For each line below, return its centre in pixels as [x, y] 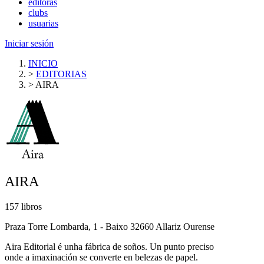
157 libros [23, 206]
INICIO [43, 63]
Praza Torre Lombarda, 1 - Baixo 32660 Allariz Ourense [110, 226]
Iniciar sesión [29, 43]
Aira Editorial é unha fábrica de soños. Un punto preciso [109, 246]
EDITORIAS [61, 74]
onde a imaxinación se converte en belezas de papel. [101, 257]
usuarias [43, 23]
